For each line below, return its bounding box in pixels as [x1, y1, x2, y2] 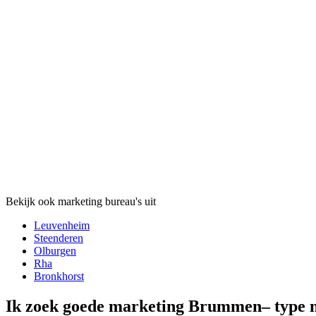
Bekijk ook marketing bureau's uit [6, 195, 156, 207]
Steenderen [34, 231, 83, 244]
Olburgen [34, 244, 76, 257]
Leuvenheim [34, 219, 90, 231]
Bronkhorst [34, 269, 84, 282]
